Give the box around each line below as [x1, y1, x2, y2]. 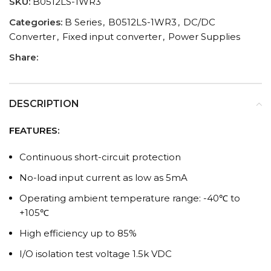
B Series [65, 16, 102, 28]
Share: [9, 51, 38, 64]
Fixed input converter [62, 31, 162, 43]
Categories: [9, 16, 62, 28]
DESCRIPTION [9, 98, 79, 110]
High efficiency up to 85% [19, 227, 137, 240]
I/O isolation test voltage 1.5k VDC [19, 248, 172, 260]
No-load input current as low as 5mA [19, 172, 188, 184]
